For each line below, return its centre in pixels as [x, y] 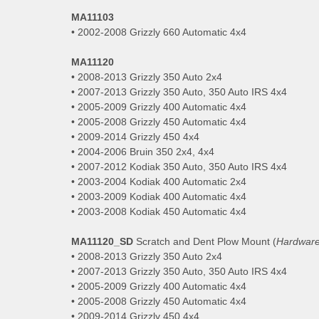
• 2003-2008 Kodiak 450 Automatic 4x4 [159, 211]
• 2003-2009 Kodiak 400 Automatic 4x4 [159, 196]
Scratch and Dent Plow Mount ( [205, 241]
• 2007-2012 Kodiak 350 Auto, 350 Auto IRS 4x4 [179, 166]
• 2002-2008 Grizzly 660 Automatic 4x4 [159, 32]
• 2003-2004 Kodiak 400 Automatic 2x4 [159, 181]
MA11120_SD [102, 241]
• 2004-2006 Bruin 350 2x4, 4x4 [143, 151]
